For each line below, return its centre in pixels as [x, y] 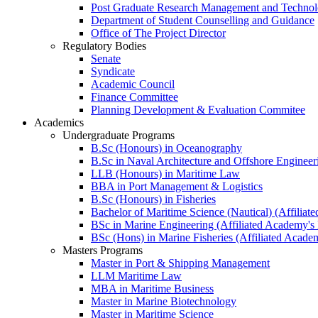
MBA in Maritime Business [152, 288]
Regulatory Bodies [104, 45]
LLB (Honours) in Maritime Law [165, 173]
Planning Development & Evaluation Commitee [198, 109]
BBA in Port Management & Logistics [177, 186]
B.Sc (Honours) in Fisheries [153, 199]
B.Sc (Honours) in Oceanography [166, 148]
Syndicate [113, 71]
